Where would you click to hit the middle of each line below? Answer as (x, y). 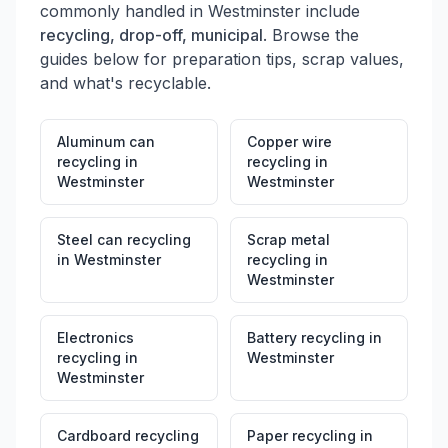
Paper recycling (301, 435)
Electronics (95, 337)
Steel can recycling (124, 239)
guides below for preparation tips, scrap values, (222, 59)
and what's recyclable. (125, 83)
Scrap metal (288, 239)
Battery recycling (306, 337)
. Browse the (311, 35)
